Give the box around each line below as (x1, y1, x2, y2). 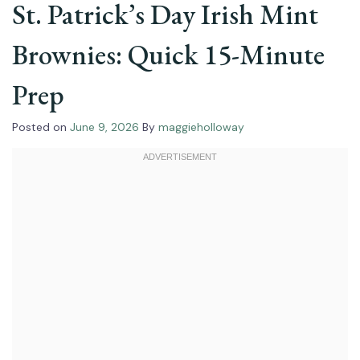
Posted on (12, 120, 70, 135)
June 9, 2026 (70, 120, 139, 135)
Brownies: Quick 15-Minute (12, 36, 325, 73)
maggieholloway (158, 120, 244, 135)
